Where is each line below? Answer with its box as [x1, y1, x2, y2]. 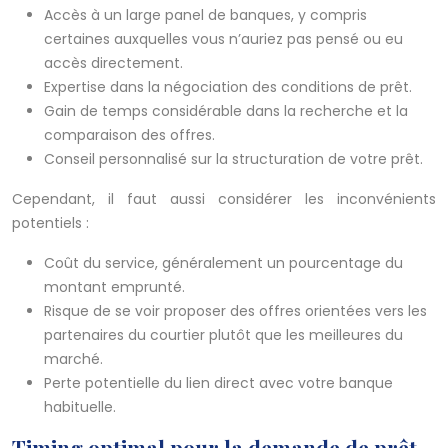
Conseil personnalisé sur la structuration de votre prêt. [44, 149, 423, 170]
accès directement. [44, 53, 183, 74]
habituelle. [44, 397, 116, 418]
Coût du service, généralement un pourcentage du [44, 253, 403, 274]
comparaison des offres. [44, 125, 215, 146]
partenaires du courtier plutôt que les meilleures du [44, 325, 403, 346]
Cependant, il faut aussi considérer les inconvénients [12, 189, 436, 210]
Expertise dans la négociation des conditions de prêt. [44, 77, 412, 98]
